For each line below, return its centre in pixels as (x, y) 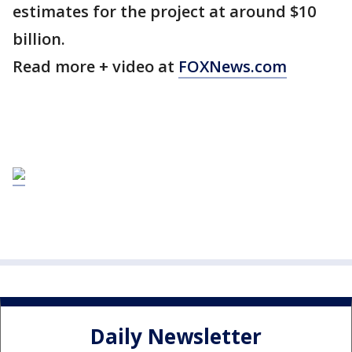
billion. (39, 39)
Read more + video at (95, 67)
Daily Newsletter (176, 336)
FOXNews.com (233, 67)
